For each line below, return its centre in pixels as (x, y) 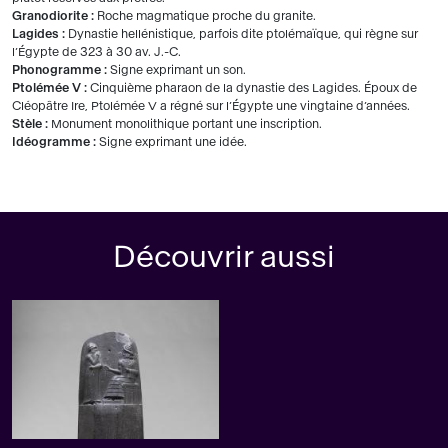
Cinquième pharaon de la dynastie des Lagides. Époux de (253, 87)
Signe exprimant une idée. (173, 141)
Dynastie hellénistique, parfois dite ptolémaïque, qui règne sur (243, 33)
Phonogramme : (61, 69)
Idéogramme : (55, 141)
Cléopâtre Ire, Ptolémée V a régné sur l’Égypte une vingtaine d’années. (211, 105)
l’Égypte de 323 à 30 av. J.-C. (96, 51)
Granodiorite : (54, 15)
